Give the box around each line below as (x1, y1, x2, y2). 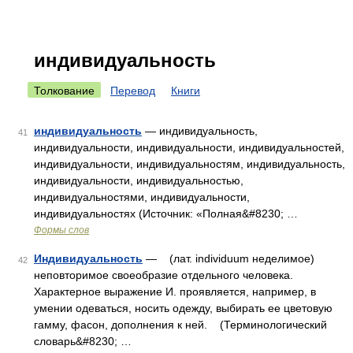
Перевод (110, 84, 155, 97)
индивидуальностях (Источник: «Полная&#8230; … (34, 207, 298, 220)
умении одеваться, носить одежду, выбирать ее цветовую (34, 302, 333, 314)
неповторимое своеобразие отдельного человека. (34, 269, 293, 281)
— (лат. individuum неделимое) (143, 252, 314, 265)
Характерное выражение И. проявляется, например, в (34, 285, 316, 298)
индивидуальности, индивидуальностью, (34, 174, 243, 187)
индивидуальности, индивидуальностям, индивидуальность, (34, 158, 345, 170)
